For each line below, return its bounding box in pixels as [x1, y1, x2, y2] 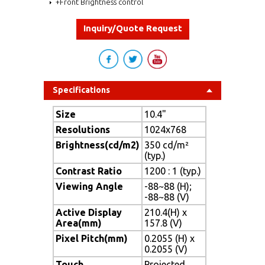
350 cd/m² [144, 139, 189, 150]
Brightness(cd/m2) [56, 139, 140, 150]
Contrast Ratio [56, 165, 122, 176]
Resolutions [56, 124, 110, 135]
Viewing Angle [56, 180, 123, 192]
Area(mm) [56, 217, 102, 228]
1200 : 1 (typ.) [144, 165, 201, 176]
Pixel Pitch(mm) [56, 232, 128, 244]
